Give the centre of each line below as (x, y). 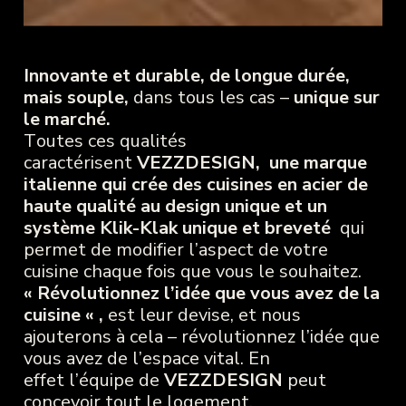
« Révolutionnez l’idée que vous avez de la (201, 294)
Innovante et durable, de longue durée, (186, 76)
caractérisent (80, 163)
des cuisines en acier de (270, 185)
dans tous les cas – (208, 98)
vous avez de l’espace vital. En (146, 359)
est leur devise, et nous (202, 315)
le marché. (67, 120)
